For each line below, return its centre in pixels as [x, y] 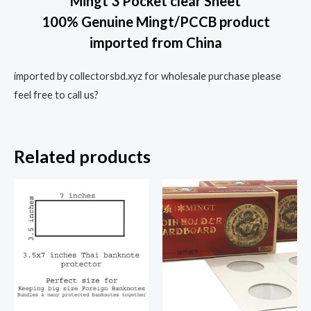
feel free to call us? [56, 95]
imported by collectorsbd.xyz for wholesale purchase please [148, 76]
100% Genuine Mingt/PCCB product [155, 22]
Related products [82, 156]
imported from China [155, 43]
